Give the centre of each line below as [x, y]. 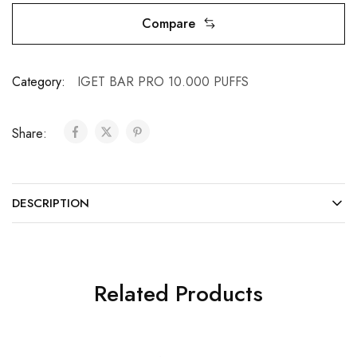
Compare [168, 23]
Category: [39, 81]
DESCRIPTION [51, 203]
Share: [31, 133]
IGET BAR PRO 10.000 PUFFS [163, 81]
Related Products [178, 293]
